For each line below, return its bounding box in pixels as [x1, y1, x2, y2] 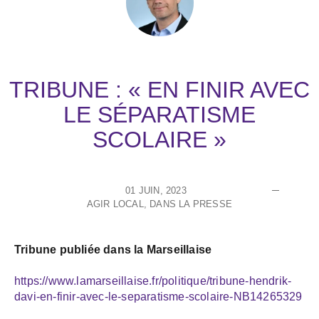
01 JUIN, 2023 [125, 184, 187, 196]
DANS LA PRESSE [150, 198, 233, 209]
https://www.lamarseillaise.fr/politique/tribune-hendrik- [14, 275, 292, 288]
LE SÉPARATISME [63, 101, 256, 127]
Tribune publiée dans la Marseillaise [14, 243, 212, 256]
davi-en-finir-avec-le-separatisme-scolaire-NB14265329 [14, 291, 303, 303]
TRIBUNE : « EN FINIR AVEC [9, 76, 310, 103]
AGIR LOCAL [86, 198, 144, 209]
